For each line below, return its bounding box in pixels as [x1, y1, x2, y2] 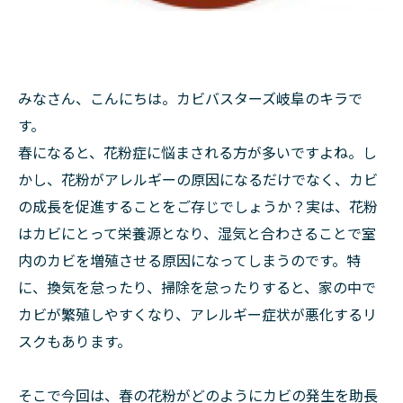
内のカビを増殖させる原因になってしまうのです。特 [18, 249, 361, 271]
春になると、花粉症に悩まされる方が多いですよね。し [18, 141, 377, 163]
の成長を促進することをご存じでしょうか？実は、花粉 [18, 195, 378, 217]
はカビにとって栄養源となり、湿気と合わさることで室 [18, 222, 376, 244]
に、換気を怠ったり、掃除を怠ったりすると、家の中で [18, 276, 376, 298]
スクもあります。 [18, 330, 131, 352]
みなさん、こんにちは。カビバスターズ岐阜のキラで [18, 87, 363, 109]
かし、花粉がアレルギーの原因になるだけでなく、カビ [18, 168, 378, 190]
